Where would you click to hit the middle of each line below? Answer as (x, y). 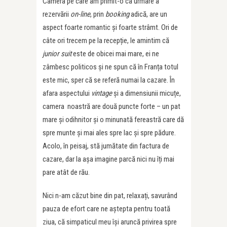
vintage (102, 93)
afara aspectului (67, 93)
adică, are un (148, 14)
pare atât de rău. (66, 173)
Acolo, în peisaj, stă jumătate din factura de (106, 146)
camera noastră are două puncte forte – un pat (111, 107)
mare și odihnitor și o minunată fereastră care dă (113, 120)
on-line (80, 14)
